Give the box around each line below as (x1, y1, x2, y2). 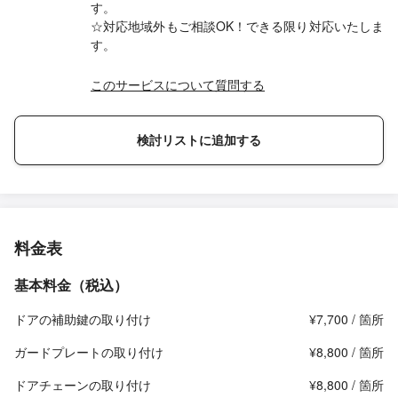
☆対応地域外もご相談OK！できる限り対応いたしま (91, 17, 384, 35)
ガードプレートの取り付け (14, 343, 163, 361)
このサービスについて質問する (91, 76, 265, 93)
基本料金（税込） (14, 275, 128, 295)
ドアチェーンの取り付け (14, 376, 151, 394)
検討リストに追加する (137, 132, 261, 147)
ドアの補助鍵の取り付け (14, 310, 151, 328)
